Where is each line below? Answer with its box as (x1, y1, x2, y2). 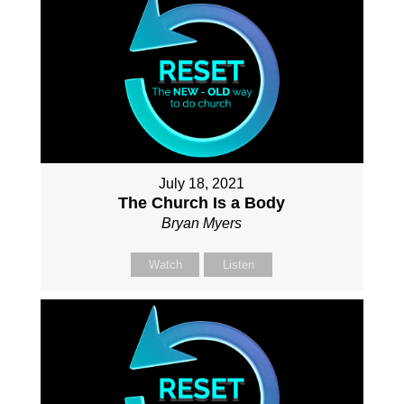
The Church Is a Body (118, 194, 286, 213)
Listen (222, 258, 254, 272)
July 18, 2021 (159, 176, 245, 192)
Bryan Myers (161, 216, 243, 232)
